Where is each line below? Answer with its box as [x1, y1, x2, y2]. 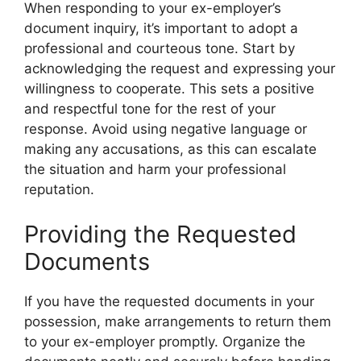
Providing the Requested [24, 219, 297, 248]
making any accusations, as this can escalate [24, 141, 317, 157]
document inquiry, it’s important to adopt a [24, 20, 298, 36]
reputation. [24, 181, 94, 197]
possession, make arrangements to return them [24, 313, 331, 330]
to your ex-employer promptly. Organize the [24, 333, 305, 350]
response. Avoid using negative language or [24, 121, 307, 137]
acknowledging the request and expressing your [24, 60, 335, 77]
